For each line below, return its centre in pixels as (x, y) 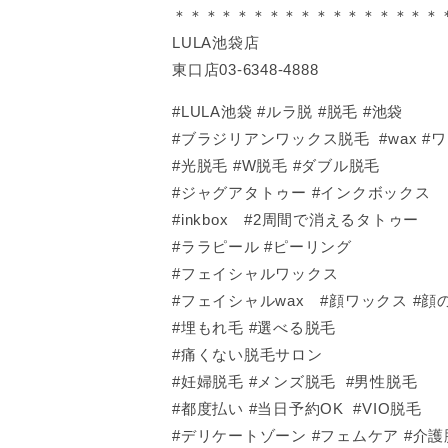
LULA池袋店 (216, 42)
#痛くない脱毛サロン (247, 354)
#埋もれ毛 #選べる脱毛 (254, 327)
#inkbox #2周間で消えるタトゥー (295, 219)
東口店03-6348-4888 (245, 69)
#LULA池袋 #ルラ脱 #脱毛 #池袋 (287, 111)
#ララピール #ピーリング (262, 246)
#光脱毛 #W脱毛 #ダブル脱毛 (276, 165)
